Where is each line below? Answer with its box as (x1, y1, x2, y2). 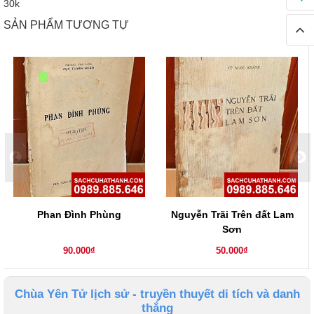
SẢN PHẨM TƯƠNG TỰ (4, 19, 129, 32)
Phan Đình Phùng (37, 209, 121, 221)
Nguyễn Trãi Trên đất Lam (170, 209, 294, 221)
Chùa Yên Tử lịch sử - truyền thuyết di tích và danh (14, 287, 300, 301)
